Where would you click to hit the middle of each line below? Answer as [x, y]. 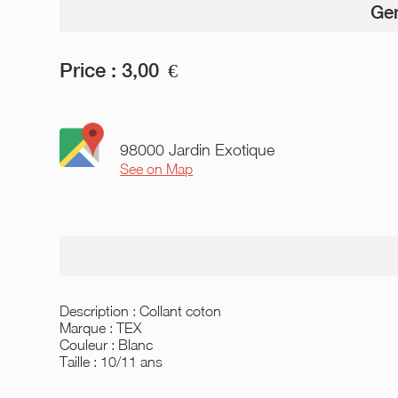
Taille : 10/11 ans [111, 361]
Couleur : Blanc [107, 344]
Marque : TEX [101, 327]
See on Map [157, 169]
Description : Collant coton [141, 310]
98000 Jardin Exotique [198, 150]
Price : [88, 70]
